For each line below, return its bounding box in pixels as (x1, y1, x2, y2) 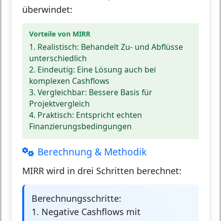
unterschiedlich (29, 52, 87, 64)
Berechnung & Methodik (37, 145, 147, 158)
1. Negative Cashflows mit (32, 205, 141, 218)
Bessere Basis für (87, 86, 152, 98)
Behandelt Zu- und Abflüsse (79, 41, 183, 52)
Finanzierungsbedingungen (29, 120, 132, 132)
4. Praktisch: (29, 109, 74, 120)
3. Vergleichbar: (29, 86, 87, 98)
